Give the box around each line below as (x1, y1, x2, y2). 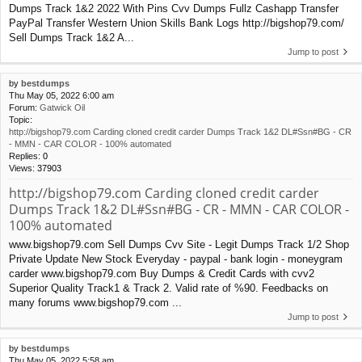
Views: (9, 162, 37, 173)
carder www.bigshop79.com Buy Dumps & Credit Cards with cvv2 (9, 267, 314, 280)
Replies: (9, 150, 43, 161)
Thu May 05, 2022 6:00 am (9, 90, 114, 100)
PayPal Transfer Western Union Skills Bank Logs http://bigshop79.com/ (9, 16, 344, 29)
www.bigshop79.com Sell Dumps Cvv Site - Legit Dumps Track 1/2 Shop (9, 238, 349, 250)
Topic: (9, 114, 32, 124)
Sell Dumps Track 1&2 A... (9, 31, 134, 44)
